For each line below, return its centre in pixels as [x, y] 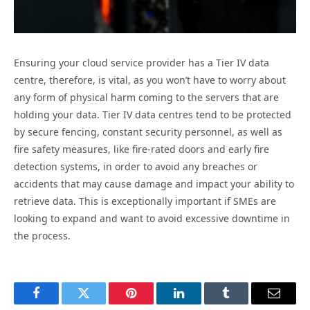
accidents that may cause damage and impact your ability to [154, 184]
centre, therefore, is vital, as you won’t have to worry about [150, 80]
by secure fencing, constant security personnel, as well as [148, 132]
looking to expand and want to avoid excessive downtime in [152, 218]
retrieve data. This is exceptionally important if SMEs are [145, 201]
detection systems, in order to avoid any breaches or [136, 166]
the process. [42, 236]
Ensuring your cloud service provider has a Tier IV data [142, 63]
